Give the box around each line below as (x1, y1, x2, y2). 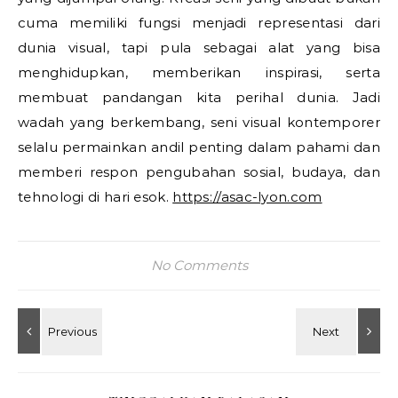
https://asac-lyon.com (172, 188, 322, 205)
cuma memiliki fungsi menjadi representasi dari (18, 14, 380, 31)
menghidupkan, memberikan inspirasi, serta (18, 64, 380, 81)
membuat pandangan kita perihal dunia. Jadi (18, 89, 380, 106)
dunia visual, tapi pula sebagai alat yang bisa (18, 39, 380, 56)
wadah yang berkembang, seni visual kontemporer (18, 114, 380, 131)
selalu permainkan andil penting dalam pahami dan (18, 139, 380, 155)
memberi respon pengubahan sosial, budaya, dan (18, 163, 380, 180)
